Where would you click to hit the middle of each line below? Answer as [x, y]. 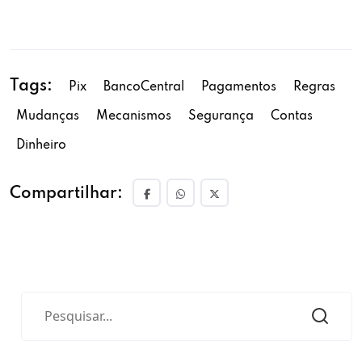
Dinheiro [41, 146]
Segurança [221, 117]
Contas [292, 117]
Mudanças [48, 117]
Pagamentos [239, 88]
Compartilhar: [66, 194]
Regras [314, 88]
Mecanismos [134, 117]
